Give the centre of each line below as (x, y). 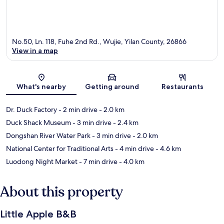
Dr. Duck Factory (31, 110)
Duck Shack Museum (38, 123)
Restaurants (183, 87)
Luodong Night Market (42, 162)
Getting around (112, 87)
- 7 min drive (97, 162)
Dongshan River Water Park (48, 136)
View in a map (35, 51)
